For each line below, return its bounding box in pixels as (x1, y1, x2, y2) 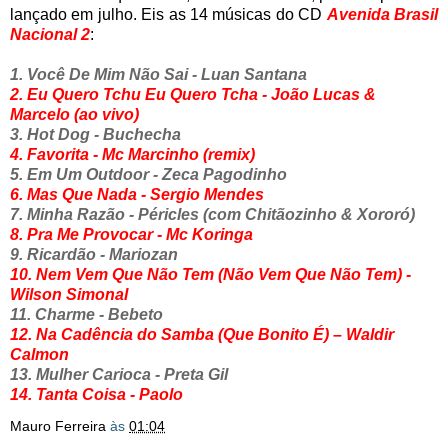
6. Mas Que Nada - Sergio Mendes (10, 185, 264, 203)
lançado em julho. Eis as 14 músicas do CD (10, 5, 327, 23)
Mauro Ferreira (10, 417, 106, 434)
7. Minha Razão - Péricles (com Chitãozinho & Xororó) (10, 205, 415, 223)
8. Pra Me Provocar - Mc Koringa (10, 225, 253, 243)
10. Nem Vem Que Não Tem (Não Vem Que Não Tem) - (10, 265, 411, 283)
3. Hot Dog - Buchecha (10, 125, 181, 143)
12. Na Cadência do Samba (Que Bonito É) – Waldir (10, 325, 394, 343)
